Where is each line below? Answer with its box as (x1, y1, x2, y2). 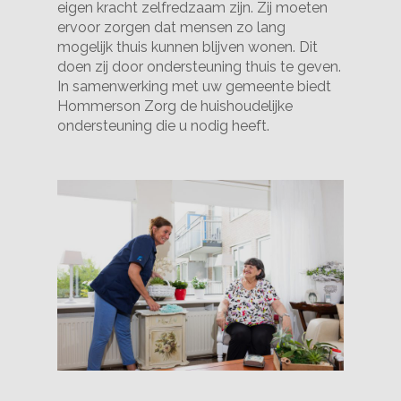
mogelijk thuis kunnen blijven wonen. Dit (57, 38, 319, 55)
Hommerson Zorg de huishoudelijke (57, 98, 294, 115)
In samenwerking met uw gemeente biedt (57, 78, 332, 95)
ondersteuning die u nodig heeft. (57, 117, 270, 134)
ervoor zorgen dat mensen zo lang (57, 19, 286, 36)
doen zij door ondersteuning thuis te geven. (57, 58, 342, 75)
